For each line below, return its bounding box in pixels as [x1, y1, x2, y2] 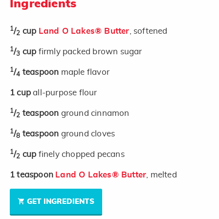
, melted [146, 170, 177, 179]
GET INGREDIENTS [27, 197, 94, 205]
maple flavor [61, 67, 110, 76]
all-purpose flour [33, 88, 97, 97]
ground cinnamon [61, 109, 130, 117]
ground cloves [61, 129, 115, 138]
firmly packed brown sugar [38, 47, 142, 56]
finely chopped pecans [38, 150, 125, 158]
